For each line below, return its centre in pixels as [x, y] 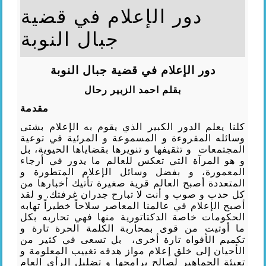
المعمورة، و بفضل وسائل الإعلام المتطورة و [133, 172]
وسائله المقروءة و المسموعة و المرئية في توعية [133, 138]
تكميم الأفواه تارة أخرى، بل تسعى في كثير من [133, 239]
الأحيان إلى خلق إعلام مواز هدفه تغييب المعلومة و [133, 251]
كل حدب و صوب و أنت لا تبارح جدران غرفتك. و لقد [133, 194]
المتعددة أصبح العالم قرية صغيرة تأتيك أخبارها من [133, 183]
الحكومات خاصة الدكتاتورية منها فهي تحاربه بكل [133, 217]
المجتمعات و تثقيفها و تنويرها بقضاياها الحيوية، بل [133, 149]
